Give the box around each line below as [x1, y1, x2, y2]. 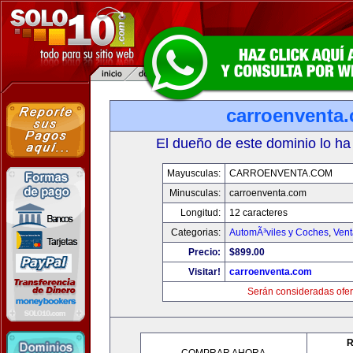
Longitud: [180, 207, 221, 218]
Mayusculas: [166, 168, 221, 179]
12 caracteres [229, 207, 288, 218]
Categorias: [170, 227, 221, 238]
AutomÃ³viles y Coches [229, 227, 329, 238]
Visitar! [188, 266, 221, 277]
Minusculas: [169, 188, 221, 199]
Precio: [188, 247, 221, 258]
